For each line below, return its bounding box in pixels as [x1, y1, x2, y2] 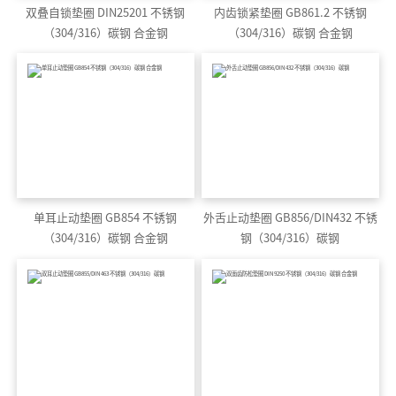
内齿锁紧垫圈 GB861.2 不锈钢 [213, 4, 286, 21]
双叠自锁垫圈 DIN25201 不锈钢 [26, 4, 186, 21]
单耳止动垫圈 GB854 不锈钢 [34, 209, 178, 226]
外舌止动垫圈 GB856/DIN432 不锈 [202, 209, 377, 226]
